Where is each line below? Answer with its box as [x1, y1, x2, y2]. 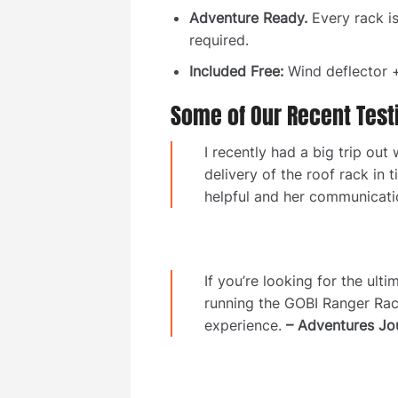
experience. [204, 316, 282, 335]
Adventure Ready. [188, 9, 307, 28]
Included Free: [188, 61, 283, 80]
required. [188, 31, 249, 50]
